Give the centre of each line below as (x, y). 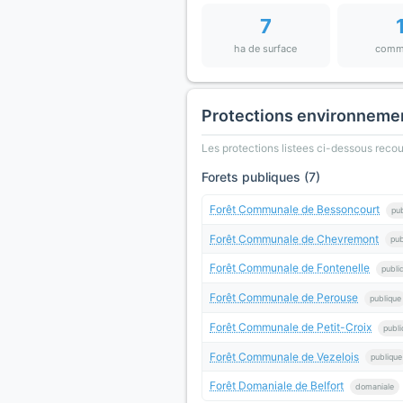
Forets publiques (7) (261, 177)
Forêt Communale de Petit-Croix (291, 327)
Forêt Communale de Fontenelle (290, 268)
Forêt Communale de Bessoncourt (295, 209)
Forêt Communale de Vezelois (284, 356)
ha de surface (266, 49)
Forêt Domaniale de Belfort (277, 386)
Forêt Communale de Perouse (284, 298)
